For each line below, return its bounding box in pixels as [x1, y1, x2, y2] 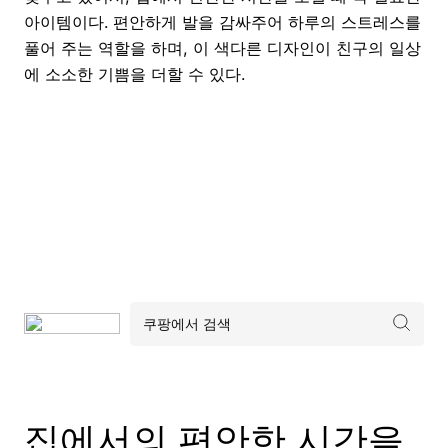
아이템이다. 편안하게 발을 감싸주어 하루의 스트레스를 [24, 11, 421, 32]
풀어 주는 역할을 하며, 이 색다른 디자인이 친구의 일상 [24, 37, 421, 58]
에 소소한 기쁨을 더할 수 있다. [24, 63, 245, 84]
